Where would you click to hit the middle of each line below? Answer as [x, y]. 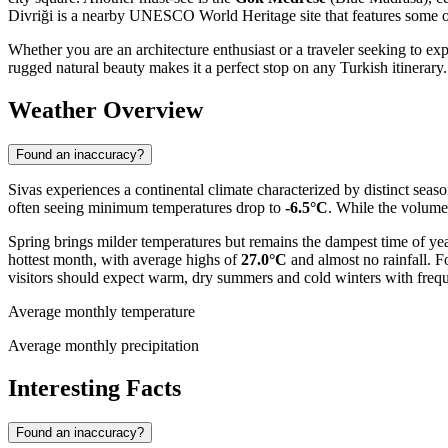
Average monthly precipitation [103, 346]
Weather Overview [105, 110]
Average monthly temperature [101, 312]
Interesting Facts [94, 387]
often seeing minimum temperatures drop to [146, 208]
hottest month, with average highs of [124, 260]
